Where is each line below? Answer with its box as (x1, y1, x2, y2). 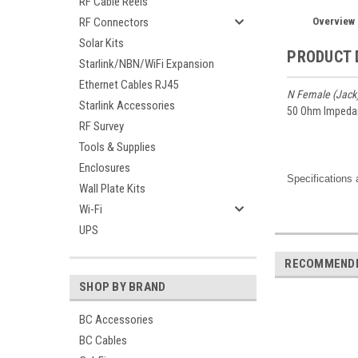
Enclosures (79, 161, 130, 175)
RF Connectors (79, 15, 149, 30)
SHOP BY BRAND (79, 280, 166, 294)
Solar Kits (79, 36, 124, 50)
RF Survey (79, 119, 124, 133)
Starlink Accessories (79, 98, 175, 113)
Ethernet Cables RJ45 (79, 78, 178, 92)
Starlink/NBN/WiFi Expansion (79, 57, 214, 71)
